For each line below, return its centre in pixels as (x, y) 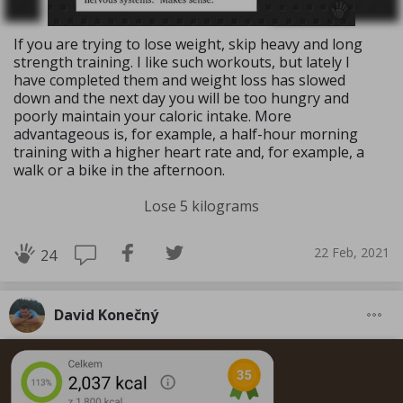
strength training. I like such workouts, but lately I (182, 62)
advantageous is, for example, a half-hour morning (186, 134)
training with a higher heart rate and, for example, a (189, 152)
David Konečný (106, 314)
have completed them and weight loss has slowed (179, 80)
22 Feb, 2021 (352, 253)
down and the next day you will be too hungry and (181, 98)
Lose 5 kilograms (201, 206)
